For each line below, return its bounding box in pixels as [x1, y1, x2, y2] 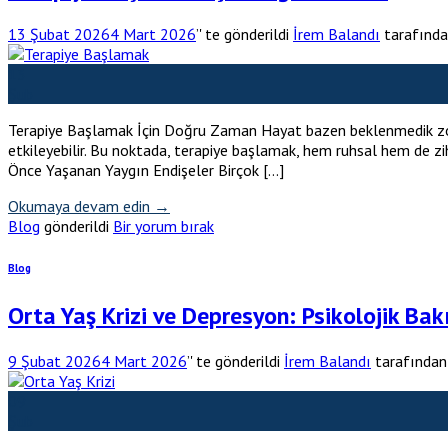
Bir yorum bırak [113, 215, 214, 236]
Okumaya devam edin [8, 195, 154, 216]
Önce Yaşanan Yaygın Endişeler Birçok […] [8, 159, 284, 180]
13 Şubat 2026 [8, 23, 110, 44]
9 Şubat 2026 [8, 350, 101, 371]
